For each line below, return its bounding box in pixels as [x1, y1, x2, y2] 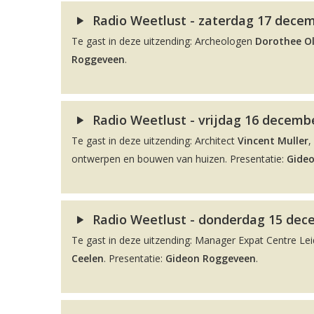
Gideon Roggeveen [165, 252, 256, 265]
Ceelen [71, 252, 104, 265]
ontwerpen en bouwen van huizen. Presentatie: [71, 152, 287, 165]
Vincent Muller [238, 134, 308, 147]
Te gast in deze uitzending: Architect [71, 134, 238, 147]
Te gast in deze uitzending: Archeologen [71, 34, 255, 48]
